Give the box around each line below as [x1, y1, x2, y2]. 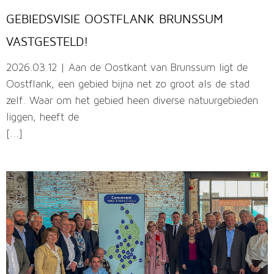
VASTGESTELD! [6, 34, 88, 49]
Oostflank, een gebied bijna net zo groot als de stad [6, 79, 250, 91]
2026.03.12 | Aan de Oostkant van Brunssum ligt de [6, 62, 248, 75]
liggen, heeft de [6, 112, 79, 124]
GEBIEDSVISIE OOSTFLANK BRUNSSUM [6, 12, 223, 26]
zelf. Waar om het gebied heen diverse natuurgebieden [6, 95, 258, 108]
